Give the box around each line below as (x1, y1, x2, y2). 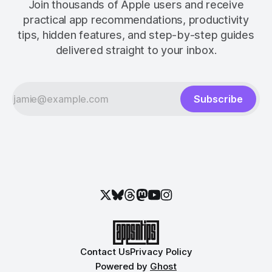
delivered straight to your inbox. (55, 44, 217, 57)
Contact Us (80, 246, 130, 258)
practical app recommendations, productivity (23, 13, 249, 27)
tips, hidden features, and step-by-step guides (18, 29, 254, 42)
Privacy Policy (129, 246, 192, 258)
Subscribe (194, 93, 243, 106)
